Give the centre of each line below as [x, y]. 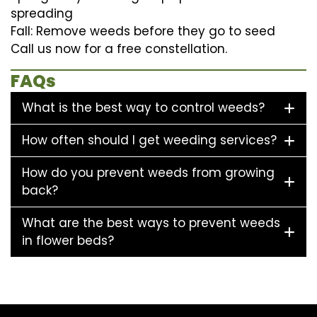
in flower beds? [68, 240]
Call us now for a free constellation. [119, 48]
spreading [42, 13]
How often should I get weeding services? [149, 140]
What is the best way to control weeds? [143, 107]
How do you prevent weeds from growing [148, 172]
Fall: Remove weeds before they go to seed [143, 31]
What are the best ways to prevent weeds [151, 223]
